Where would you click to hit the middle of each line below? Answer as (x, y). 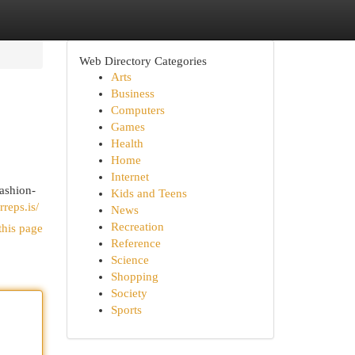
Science (130, 260)
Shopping (134, 277)
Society (129, 293)
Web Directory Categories (143, 61)
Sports (126, 310)
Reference (136, 243)
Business (132, 94)
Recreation (137, 227)
